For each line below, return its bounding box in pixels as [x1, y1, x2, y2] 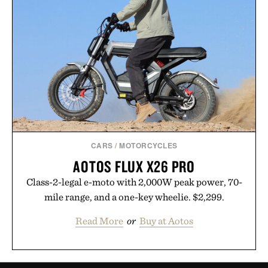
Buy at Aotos [139, 214, 193, 227]
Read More [75, 214, 123, 227]
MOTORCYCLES [119, 139, 178, 151]
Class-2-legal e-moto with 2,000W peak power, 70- [26, 175, 242, 188]
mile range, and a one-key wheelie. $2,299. [44, 190, 224, 203]
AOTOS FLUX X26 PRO [73, 156, 195, 176]
